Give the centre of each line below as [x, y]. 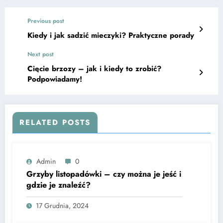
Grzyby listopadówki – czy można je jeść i [104, 174]
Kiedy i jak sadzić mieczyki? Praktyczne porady [111, 36]
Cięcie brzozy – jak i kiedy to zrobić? [94, 69]
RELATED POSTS [55, 123]
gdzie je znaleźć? [58, 185]
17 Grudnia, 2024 [62, 206]
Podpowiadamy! [55, 79]
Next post [41, 55]
